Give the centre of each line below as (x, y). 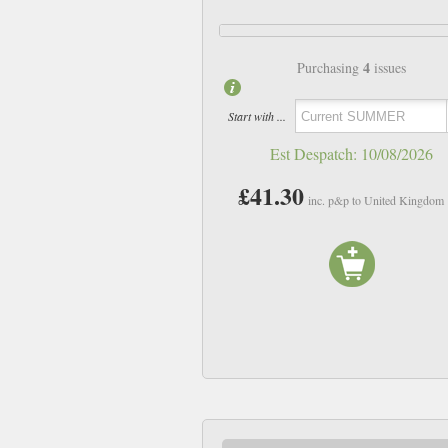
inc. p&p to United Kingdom (376, 200)
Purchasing (330, 68)
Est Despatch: (316, 154)
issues (388, 68)
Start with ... (256, 115)
